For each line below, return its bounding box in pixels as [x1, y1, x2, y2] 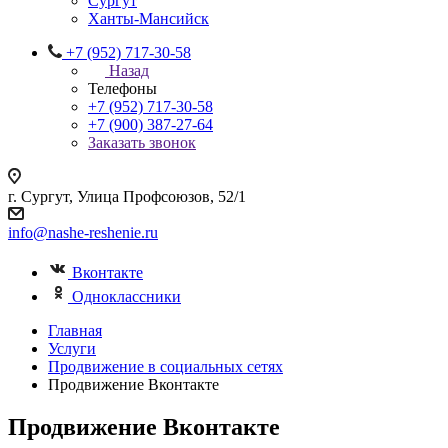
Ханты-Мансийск [88, 10, 209, 27]
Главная [48, 322, 102, 339]
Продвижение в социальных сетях [48, 358, 283, 375]
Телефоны [88, 80, 157, 97]
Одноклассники [72, 288, 181, 305]
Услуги [48, 340, 96, 357]
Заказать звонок [88, 134, 196, 151]
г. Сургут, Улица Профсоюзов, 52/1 [8, 188, 246, 205]
